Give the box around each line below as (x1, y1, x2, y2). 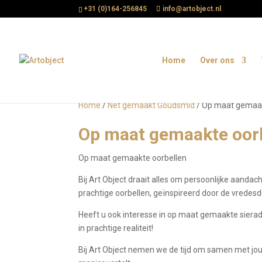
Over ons (200, 56, 235, 65)
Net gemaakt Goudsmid (108, 101, 195, 110)
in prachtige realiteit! (78, 223, 154, 233)
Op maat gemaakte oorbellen (78, 153, 187, 163)
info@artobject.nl (163, 5, 222, 13)
